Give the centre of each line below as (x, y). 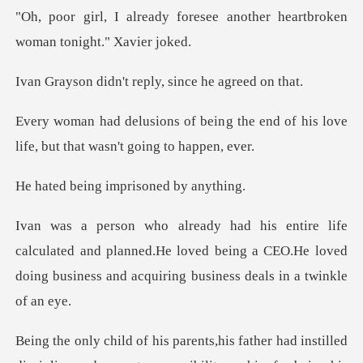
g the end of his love (286, 122)
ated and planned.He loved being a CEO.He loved (199, 250)
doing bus (45, 275)
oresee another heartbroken (265, 17)
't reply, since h (166, 82)
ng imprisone (126, 186)
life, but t (42, 147)
